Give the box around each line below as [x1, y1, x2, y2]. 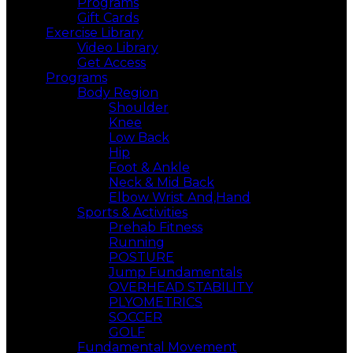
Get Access [77, 55, 146, 70]
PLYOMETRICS [109, 295, 203, 310]
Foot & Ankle [109, 160, 190, 175]
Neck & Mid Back [109, 175, 214, 190]
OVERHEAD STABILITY [109, 280, 253, 295]
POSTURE [109, 250, 174, 265]
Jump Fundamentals [109, 265, 242, 280]
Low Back [109, 130, 169, 145]
